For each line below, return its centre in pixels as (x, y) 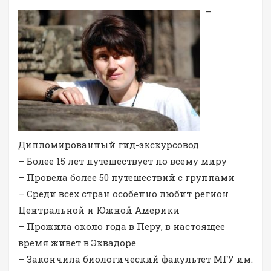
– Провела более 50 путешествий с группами (126, 178)
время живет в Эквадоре (77, 243)
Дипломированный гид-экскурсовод (109, 145)
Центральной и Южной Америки (99, 210)
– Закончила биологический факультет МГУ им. (135, 259)
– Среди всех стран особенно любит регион (123, 194)
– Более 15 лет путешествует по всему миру (122, 161)
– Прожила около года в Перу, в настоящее (122, 227)
